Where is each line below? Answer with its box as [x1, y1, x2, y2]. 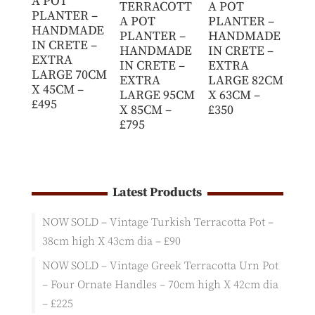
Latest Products [112, 184, 202, 200]
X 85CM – [120, 101, 172, 118]
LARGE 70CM [31, 66, 107, 83]
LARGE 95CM [120, 86, 195, 103]
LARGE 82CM [207, 72, 283, 89]
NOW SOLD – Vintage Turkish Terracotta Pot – [41, 214, 274, 229]
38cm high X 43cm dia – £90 [41, 233, 181, 248]
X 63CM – [207, 87, 260, 104]
